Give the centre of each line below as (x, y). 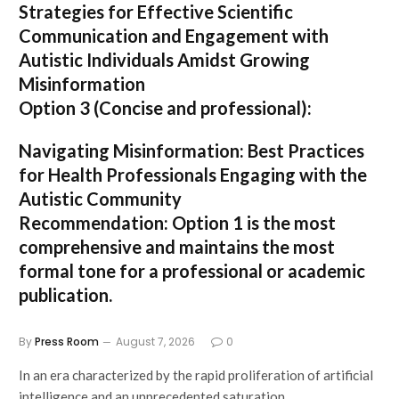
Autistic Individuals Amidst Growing (164, 60)
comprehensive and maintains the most (177, 247)
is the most (289, 223)
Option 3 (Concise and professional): (165, 108)
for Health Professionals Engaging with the (193, 175)
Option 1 (208, 223)
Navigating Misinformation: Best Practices (191, 151)
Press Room (67, 342)
